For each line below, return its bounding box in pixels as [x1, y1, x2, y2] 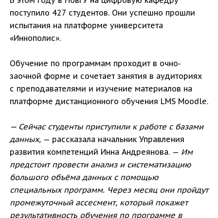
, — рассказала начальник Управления [39, 134, 184, 144]
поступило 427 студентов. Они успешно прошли [10, 7, 195, 18]
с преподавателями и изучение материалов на [10, 83, 192, 93]
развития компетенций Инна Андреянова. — [10, 146, 181, 157]
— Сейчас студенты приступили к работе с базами [10, 121, 203, 131]
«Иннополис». [10, 33, 61, 43]
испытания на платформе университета [10, 20, 163, 30]
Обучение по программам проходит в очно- [10, 58, 181, 68]
